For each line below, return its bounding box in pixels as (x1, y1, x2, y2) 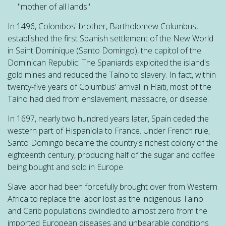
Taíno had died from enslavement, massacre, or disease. (8, 93, 209, 104)
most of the (170, 81, 211, 92)
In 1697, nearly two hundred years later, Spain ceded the (8, 113, 209, 124)
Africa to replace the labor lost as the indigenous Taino (8, 193, 203, 204)
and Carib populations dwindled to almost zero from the (8, 205, 207, 216)
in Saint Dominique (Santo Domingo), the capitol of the (8, 45, 201, 56)
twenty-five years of (8, 81, 77, 92)
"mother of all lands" (18, 1, 92, 12)
